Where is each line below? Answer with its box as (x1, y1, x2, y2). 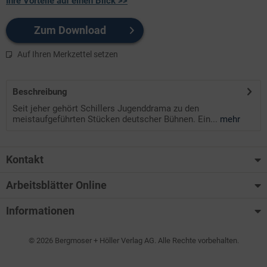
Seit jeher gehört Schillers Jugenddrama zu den (13, 103, 199, 114)
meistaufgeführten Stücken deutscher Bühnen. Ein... (13, 113, 218, 125)
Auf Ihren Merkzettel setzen (17, 49, 118, 59)
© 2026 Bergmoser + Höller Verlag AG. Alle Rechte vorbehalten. (28, 236, 239, 246)
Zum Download (34, 23, 107, 36)
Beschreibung (13, 86, 67, 97)
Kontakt (6, 153, 44, 166)
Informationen (6, 204, 74, 217)
